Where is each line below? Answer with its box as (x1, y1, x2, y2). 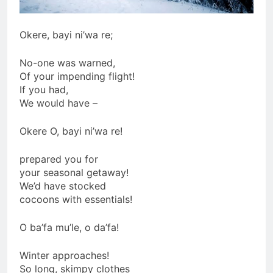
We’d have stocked (19, 179, 106, 192)
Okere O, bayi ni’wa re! (19, 124, 122, 137)
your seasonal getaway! (19, 166, 129, 179)
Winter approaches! (19, 249, 109, 261)
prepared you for (19, 152, 98, 165)
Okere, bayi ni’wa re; (19, 28, 113, 41)
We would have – (19, 96, 97, 109)
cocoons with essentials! (19, 193, 132, 205)
